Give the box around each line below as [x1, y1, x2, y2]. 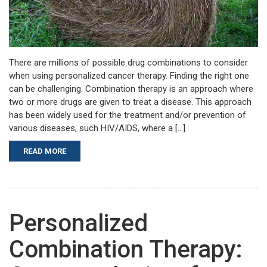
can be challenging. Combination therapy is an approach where [9, 83, 253, 95]
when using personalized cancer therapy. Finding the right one [9, 70, 249, 82]
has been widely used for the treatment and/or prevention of [9, 110, 246, 121]
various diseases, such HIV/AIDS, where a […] [9, 123, 185, 134]
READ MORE [23, 147, 66, 156]
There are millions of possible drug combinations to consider [9, 57, 248, 69]
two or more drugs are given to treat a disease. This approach [9, 97, 252, 108]
